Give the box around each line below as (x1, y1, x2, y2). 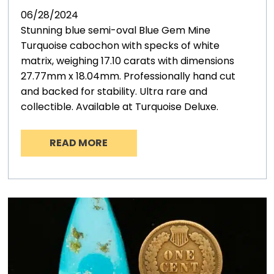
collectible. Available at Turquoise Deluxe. (20, 100, 218, 114)
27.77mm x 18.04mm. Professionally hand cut (20, 69, 235, 84)
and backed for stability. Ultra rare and (20, 84, 207, 99)
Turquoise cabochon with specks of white (20, 39, 220, 53)
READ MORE (50, 136, 108, 150)
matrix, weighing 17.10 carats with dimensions (20, 54, 234, 68)
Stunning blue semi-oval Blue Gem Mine (20, 23, 210, 38)
